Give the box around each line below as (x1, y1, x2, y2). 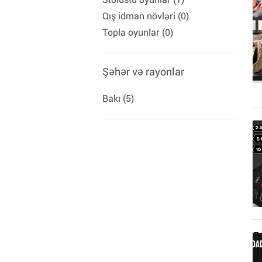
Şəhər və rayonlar (102, 65, 184, 78)
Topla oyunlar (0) (102, 27, 173, 38)
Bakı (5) (102, 93, 134, 104)
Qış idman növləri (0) (102, 11, 189, 22)
